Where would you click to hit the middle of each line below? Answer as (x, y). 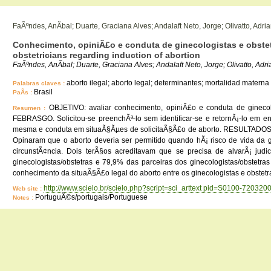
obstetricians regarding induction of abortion (106, 55)
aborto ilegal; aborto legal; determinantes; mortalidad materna (168, 83)
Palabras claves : (40, 83)
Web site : (28, 188)
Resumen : (31, 108)
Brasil (43, 92)
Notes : (24, 198)
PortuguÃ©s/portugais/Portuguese (91, 197)
